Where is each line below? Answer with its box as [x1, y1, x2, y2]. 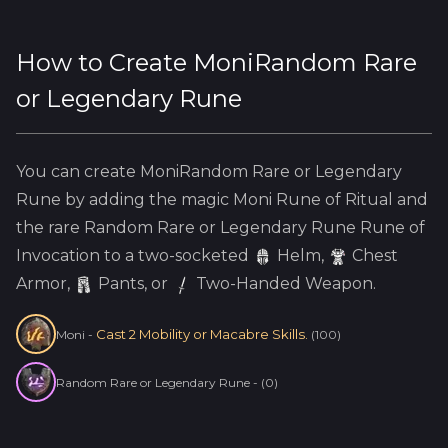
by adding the [61, 190, 181, 209]
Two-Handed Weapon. [192, 274, 376, 293]
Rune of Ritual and [272, 190, 428, 209]
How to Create [16, 48, 193, 77]
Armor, [16, 274, 74, 293]
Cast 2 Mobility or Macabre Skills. [96, 325, 311, 342]
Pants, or [94, 274, 168, 293]
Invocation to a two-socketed [16, 246, 249, 265]
